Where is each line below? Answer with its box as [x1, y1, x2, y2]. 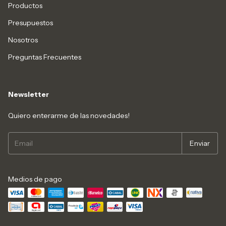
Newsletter [8, 90, 49, 99]
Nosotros [8, 35, 38, 44]
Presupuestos [8, 18, 53, 27]
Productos [8, 1, 42, 10]
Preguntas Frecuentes [8, 52, 81, 62]
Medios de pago [8, 175, 62, 184]
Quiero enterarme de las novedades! [8, 111, 130, 120]
